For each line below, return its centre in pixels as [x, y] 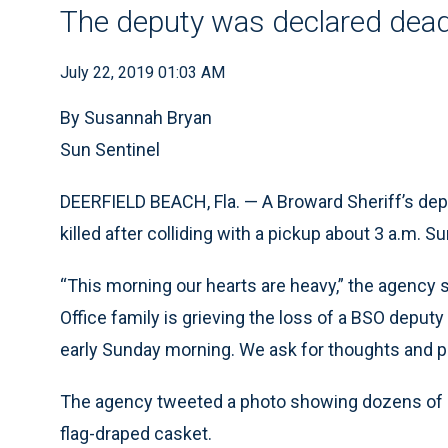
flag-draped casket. [136, 433]
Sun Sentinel [110, 149]
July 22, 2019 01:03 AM [142, 72]
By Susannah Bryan [136, 117]
